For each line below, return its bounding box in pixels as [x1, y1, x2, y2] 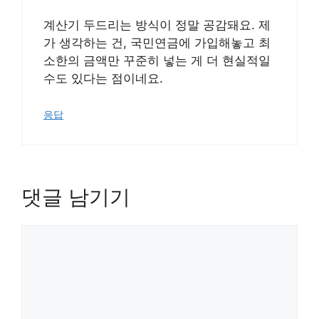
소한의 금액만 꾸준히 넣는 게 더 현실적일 [43, 53, 271, 68]
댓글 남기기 [21, 184, 130, 209]
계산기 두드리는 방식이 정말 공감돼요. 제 [43, 17, 271, 32]
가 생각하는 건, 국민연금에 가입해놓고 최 [43, 35, 271, 50]
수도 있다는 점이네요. [43, 70, 163, 85]
